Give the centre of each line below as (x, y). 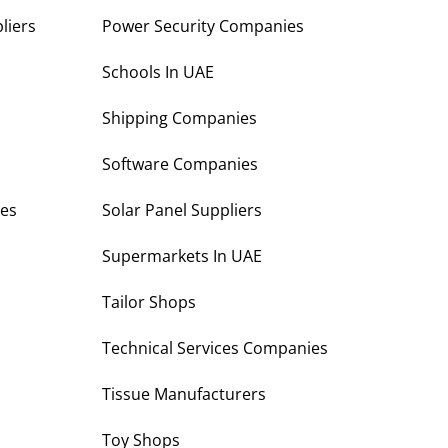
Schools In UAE (158, 72)
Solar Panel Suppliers (182, 210)
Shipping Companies (179, 118)
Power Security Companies (203, 26)
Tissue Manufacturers (184, 394)
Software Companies (180, 164)
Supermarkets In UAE (182, 256)
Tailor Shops (149, 302)
